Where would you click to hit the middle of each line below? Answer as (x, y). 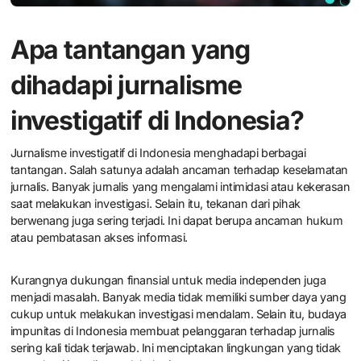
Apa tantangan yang (130, 50)
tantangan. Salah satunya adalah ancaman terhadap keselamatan (179, 169)
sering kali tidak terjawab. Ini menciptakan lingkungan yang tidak (175, 347)
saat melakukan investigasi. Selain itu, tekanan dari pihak (155, 203)
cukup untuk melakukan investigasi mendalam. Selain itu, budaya (178, 313)
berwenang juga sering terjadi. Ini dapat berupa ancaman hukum (176, 220)
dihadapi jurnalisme (126, 85)
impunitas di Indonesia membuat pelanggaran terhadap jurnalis (172, 330)
